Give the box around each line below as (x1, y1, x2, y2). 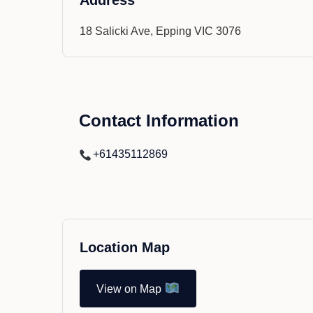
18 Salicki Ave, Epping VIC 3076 (80, 25, 242, 37)
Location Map (80, 240, 170, 255)
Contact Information (79, 111, 240, 130)
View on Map (96, 282, 162, 295)
